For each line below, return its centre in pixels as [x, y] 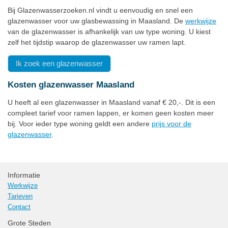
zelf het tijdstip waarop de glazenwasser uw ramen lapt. [98, 42]
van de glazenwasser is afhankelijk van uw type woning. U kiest [109, 32]
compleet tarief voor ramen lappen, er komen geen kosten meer [111, 113]
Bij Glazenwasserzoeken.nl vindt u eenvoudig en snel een [100, 10]
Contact [19, 207]
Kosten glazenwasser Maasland [71, 85]
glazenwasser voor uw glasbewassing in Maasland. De [96, 21]
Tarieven [20, 196]
